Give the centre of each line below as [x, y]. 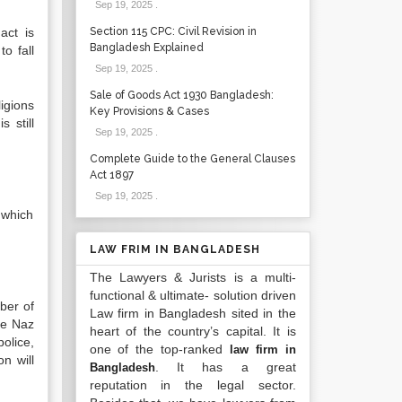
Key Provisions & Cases [149, 111]
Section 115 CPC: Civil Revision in [173, 31]
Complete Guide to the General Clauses [192, 159]
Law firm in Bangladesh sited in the [192, 313]
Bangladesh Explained [146, 48]
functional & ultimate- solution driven [192, 295]
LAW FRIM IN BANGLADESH [175, 249]
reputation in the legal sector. [192, 385]
